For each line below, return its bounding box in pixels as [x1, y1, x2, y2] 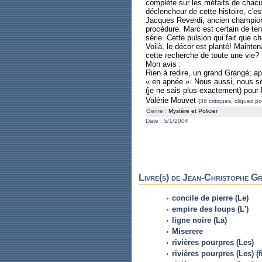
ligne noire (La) [172, 215, 227, 225]
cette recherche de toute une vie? [146, 51, 259, 60]
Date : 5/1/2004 [146, 118, 188, 124]
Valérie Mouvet [146, 96, 198, 105]
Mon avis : [146, 60, 181, 68]
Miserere [172, 226, 203, 236]
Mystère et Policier [167, 108, 218, 114]
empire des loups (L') [172, 204, 249, 213]
